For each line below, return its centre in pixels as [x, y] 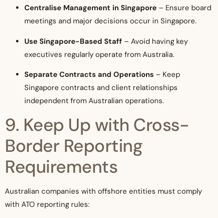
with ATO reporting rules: [47, 205]
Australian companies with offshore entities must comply [103, 191]
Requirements [61, 167]
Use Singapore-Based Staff [73, 41]
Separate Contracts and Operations [89, 75]
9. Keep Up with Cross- [97, 125]
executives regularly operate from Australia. [99, 54]
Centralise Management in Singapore [91, 8]
